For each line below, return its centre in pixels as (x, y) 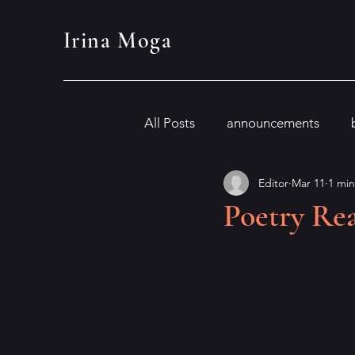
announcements (273, 122)
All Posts (170, 122)
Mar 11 (308, 183)
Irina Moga (118, 40)
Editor (273, 183)
